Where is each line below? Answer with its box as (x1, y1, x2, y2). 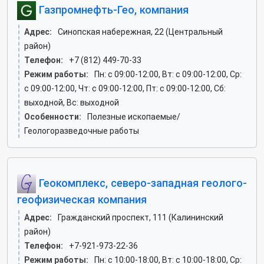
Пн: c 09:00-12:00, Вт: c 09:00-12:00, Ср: (94, 70, 242, 79)
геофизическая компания (17, 193, 147, 206)
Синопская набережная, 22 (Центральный (58, 27, 223, 37)
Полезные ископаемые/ (87, 112, 180, 121)
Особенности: (24, 112, 81, 121)
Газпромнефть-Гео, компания (36, 3, 189, 16)
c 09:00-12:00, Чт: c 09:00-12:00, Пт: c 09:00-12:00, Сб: (24, 84, 226, 93)
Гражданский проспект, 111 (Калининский (58, 213, 223, 222)
